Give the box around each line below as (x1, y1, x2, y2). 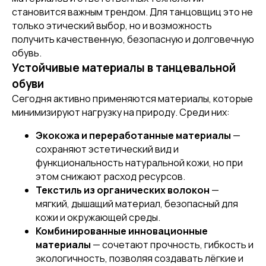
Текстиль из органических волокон (36, 183, 210, 197)
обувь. (12, 46, 42, 59)
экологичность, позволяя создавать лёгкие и (36, 252, 243, 265)
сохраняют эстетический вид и (36, 142, 179, 156)
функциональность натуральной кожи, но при (36, 156, 243, 169)
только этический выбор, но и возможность (12, 19, 212, 32)
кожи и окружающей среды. (36, 211, 160, 224)
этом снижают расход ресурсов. (36, 170, 185, 183)
